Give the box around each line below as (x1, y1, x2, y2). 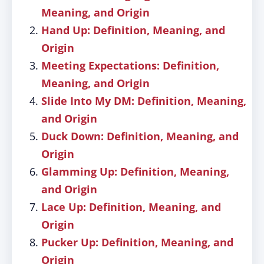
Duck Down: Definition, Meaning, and (41, 129, 239, 143)
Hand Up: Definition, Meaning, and (41, 23, 225, 37)
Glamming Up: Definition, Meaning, (41, 164, 229, 179)
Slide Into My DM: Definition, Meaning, (41, 94, 246, 108)
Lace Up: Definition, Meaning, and (41, 200, 221, 214)
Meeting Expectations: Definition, (41, 58, 219, 72)
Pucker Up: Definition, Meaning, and (41, 235, 233, 249)
